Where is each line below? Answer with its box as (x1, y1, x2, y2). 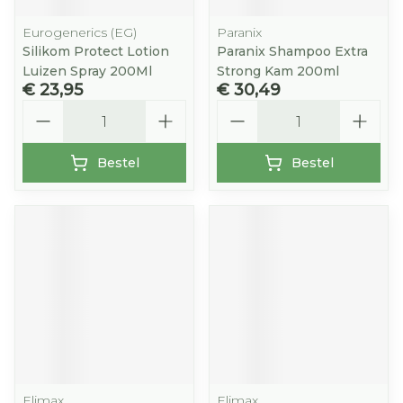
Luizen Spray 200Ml (22, 63, 152, 79)
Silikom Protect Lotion (22, 43, 169, 59)
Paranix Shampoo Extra (217, 43, 368, 59)
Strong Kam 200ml (217, 63, 339, 79)
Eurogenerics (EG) (22, 24, 137, 40)
